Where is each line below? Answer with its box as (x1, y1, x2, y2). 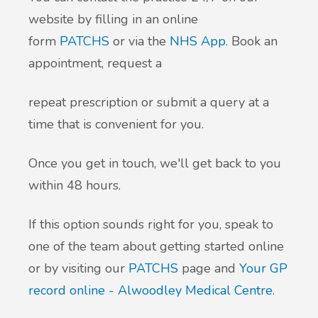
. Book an (226, 32, 278, 50)
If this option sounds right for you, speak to (28, 215, 273, 233)
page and (178, 259, 239, 277)
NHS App (170, 32, 226, 50)
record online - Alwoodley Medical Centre (28, 281, 273, 299)
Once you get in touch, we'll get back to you (28, 154, 281, 172)
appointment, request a (28, 54, 162, 72)
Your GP (239, 259, 287, 277)
